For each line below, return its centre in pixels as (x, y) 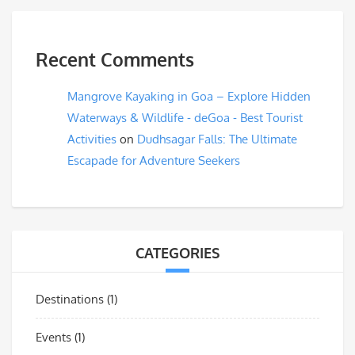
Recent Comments (115, 60)
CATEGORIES (177, 252)
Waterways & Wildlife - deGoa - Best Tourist (185, 117)
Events (53, 337)
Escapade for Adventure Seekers (154, 160)
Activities (92, 139)
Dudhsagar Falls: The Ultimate (217, 139)
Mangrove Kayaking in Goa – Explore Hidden (189, 96)
